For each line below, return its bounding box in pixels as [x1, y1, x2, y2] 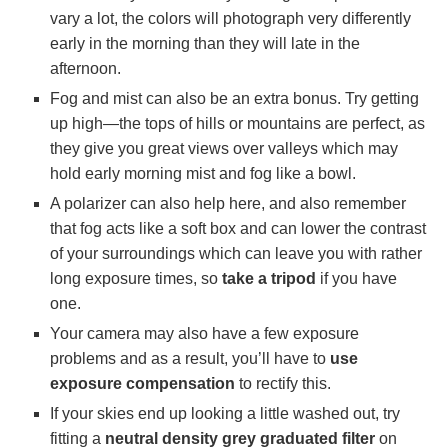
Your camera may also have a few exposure [50, 325, 359, 343]
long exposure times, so [50, 270, 218, 288]
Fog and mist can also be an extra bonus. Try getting [50, 90, 419, 108]
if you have [316, 270, 397, 288]
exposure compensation [50, 375, 235, 393]
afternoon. [50, 60, 121, 78]
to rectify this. [235, 375, 331, 393]
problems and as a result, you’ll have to [50, 350, 330, 368]
